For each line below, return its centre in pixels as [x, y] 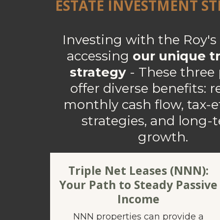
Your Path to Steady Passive [138, 185]
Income [138, 199]
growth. [163, 137]
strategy [98, 72]
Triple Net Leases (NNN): [138, 170]
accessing [100, 56]
